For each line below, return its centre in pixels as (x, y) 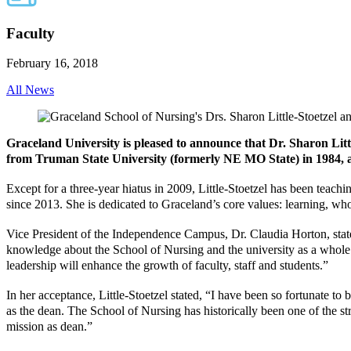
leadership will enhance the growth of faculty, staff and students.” (167, 266)
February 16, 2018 (52, 63)
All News (30, 90)
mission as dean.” (49, 327)
